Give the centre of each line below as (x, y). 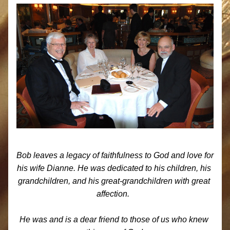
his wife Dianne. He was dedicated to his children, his (114, 168)
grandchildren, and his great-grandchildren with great (114, 181)
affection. (115, 194)
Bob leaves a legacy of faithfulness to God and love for (115, 155)
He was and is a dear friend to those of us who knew (114, 219)
